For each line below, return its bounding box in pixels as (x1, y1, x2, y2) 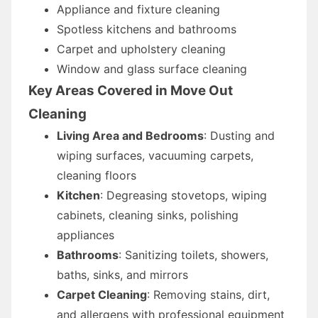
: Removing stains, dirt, (147, 287, 270, 302)
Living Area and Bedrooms (57, 128, 204, 143)
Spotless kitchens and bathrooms (57, 21, 236, 36)
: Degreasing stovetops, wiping (100, 187, 267, 202)
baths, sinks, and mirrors (57, 267, 188, 282)
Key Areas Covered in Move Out (28, 82, 233, 99)
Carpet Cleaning (57, 287, 147, 302)
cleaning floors (57, 168, 136, 182)
